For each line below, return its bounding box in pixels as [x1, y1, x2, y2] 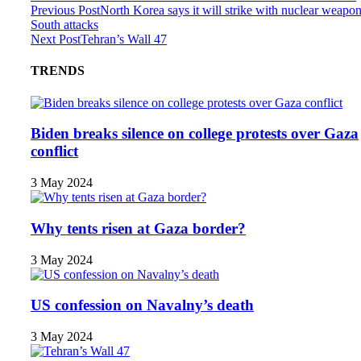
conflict [31, 143, 78, 160]
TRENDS [31, 64, 85, 78]
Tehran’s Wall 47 [81, 32, 167, 47]
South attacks [31, 18, 98, 32]
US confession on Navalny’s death [31, 297, 254, 314]
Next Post [31, 32, 81, 47]
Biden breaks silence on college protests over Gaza [31, 125, 359, 143]
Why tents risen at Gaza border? [31, 219, 246, 237]
